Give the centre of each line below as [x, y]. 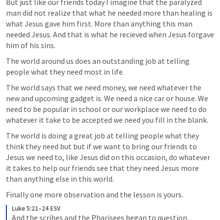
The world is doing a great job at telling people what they [102, 136]
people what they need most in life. [66, 72]
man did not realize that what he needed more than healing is [109, 13]
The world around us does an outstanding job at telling [98, 61]
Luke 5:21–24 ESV [36, 208]
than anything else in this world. [60, 179]
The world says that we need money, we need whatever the [104, 87]
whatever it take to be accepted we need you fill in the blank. [107, 120]
